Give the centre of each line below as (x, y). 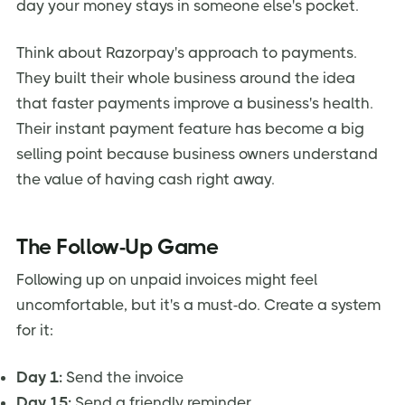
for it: (35, 330)
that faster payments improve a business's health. (195, 104)
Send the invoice (123, 377)
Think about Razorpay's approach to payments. (187, 53)
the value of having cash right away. (146, 179)
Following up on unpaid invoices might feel (167, 279)
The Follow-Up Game (118, 246)
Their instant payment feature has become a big (190, 129)
